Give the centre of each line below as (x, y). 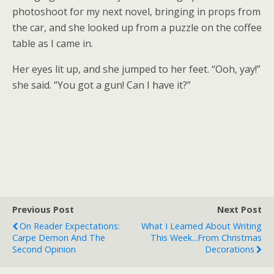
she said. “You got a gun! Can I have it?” (102, 85)
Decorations (230, 249)
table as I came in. (53, 43)
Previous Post (43, 209)
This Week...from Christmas (206, 238)
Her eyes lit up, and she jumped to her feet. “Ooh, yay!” (136, 69)
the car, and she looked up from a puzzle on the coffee (137, 28)
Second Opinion (44, 249)
